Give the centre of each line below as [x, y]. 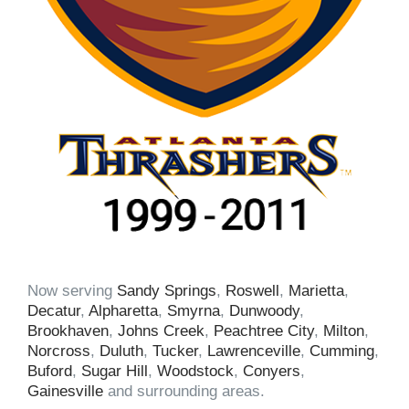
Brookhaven [68, 331]
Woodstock [195, 372]
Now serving [72, 291]
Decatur [54, 311]
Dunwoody [264, 311]
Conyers [272, 372]
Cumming [342, 351]
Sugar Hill [115, 372]
